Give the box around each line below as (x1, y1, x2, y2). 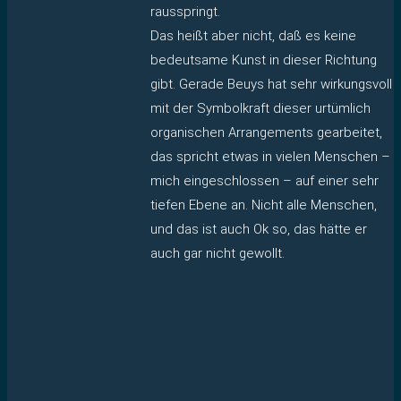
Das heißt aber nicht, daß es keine (150, 27, 356, 44)
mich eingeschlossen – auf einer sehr (150, 172, 379, 189)
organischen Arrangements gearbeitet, (150, 124, 382, 141)
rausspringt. (150, 3, 220, 20)
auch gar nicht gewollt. (150, 244, 285, 261)
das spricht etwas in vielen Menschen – (150, 148, 390, 165)
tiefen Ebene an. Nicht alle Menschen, (150, 196, 377, 213)
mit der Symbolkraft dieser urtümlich (150, 99, 371, 116)
